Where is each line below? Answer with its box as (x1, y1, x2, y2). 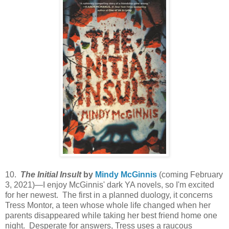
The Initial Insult (20, 170, 81, 179)
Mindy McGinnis (95, 170, 157, 179)
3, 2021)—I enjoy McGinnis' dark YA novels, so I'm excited (5, 180, 214, 189)
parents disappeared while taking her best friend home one (5, 211, 217, 220)
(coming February (157, 170, 223, 179)
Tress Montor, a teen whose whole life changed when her (5, 201, 211, 210)
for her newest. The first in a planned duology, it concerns (5, 191, 213, 199)
